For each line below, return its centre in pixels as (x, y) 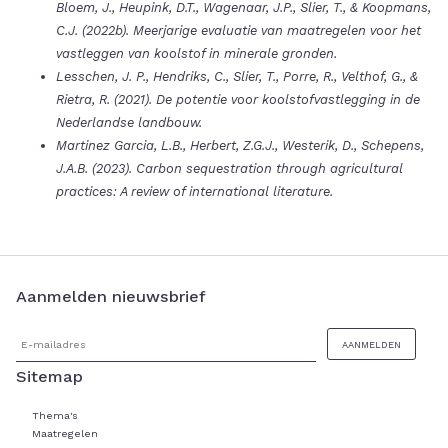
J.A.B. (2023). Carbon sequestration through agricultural (229, 169)
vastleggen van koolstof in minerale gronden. (196, 54)
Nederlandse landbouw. (129, 123)
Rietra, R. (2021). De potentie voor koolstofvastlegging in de (238, 100)
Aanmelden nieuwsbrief (111, 297)
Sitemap (49, 377)
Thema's (55, 416)
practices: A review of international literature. (194, 192)
